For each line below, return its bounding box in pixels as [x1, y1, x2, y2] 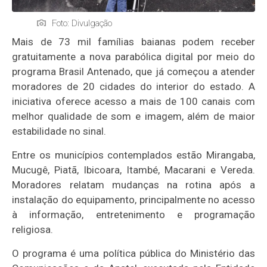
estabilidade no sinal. [12, 125, 107, 138]
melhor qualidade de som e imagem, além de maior [12, 110, 255, 123]
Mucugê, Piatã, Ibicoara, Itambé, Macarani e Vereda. [12, 164, 255, 176]
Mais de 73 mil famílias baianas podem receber [12, 36, 255, 48]
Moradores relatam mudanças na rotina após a [12, 179, 255, 191]
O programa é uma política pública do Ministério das [12, 247, 255, 260]
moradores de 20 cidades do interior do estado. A [12, 80, 255, 93]
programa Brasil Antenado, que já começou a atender [12, 66, 255, 78]
